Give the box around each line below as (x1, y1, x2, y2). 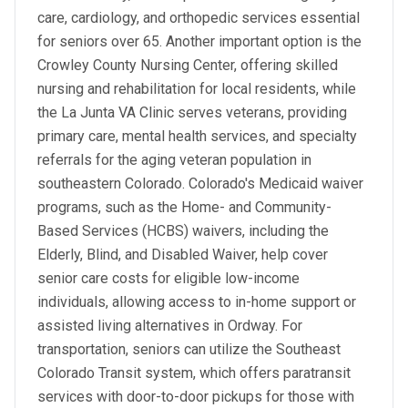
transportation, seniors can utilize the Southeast (37, 341, 341, 358)
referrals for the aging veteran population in (37, 151, 311, 168)
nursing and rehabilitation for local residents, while (37, 80, 356, 97)
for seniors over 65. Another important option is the (37, 33, 362, 50)
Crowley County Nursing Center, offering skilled (37, 56, 338, 74)
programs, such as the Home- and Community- (37, 199, 331, 216)
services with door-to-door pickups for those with (37, 388, 354, 405)
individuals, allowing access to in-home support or (37, 293, 356, 311)
